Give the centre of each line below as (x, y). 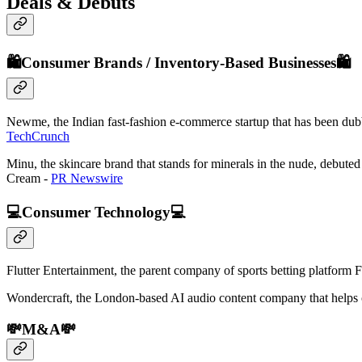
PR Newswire (87, 178)
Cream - (29, 178)
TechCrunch (38, 136)
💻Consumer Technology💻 (96, 212)
